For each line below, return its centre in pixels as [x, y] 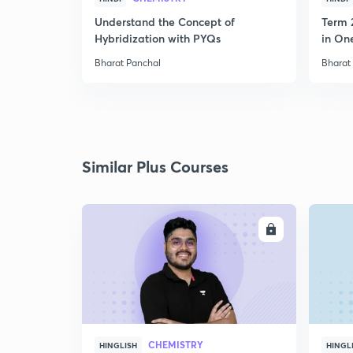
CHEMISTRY [176, 344]
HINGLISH [118, 345]
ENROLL [240, 229]
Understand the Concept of [165, 22]
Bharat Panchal [128, 63]
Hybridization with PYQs [158, 38]
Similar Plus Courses [155, 167]
